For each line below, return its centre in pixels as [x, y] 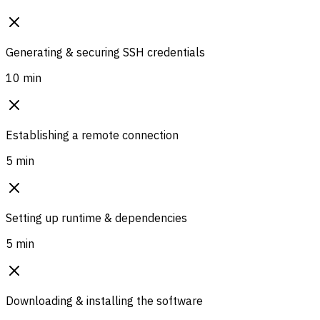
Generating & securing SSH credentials [105, 52]
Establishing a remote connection [92, 135]
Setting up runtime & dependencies [96, 217]
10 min [24, 77]
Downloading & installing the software [104, 300]
